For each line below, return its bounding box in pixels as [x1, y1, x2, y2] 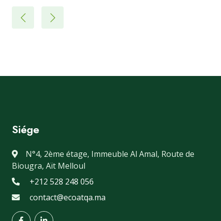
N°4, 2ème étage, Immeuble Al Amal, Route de [26, 148, 194, 159]
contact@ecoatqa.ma [30, 191, 106, 203]
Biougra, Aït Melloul [12, 160, 85, 171]
